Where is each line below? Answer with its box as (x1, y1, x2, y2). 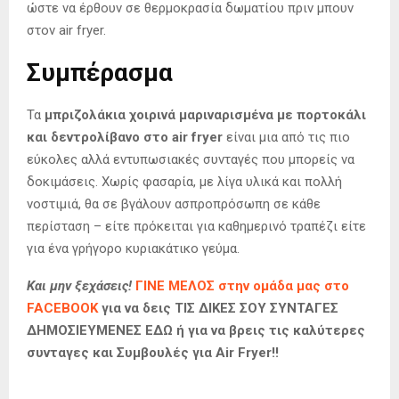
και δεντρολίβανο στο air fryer (27, 129, 223, 146)
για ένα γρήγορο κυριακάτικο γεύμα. (27, 240, 240, 257)
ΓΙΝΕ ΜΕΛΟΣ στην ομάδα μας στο (135, 278, 349, 295)
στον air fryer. (27, 22, 106, 39)
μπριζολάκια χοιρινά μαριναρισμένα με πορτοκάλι (45, 107, 366, 124)
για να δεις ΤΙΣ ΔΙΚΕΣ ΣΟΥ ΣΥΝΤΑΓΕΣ (98, 300, 338, 317)
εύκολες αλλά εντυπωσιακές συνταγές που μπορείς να (27, 151, 354, 168)
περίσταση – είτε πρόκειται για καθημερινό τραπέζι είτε (27, 218, 366, 235)
